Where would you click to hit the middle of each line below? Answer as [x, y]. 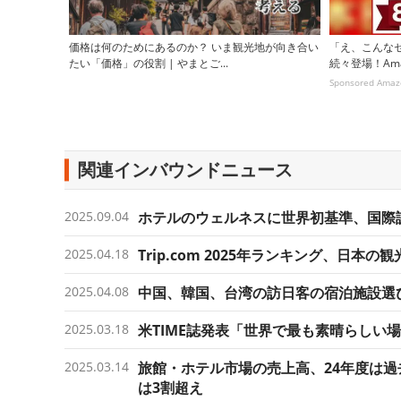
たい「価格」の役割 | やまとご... [149, 64]
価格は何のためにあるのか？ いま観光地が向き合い [194, 47]
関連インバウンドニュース [185, 170]
